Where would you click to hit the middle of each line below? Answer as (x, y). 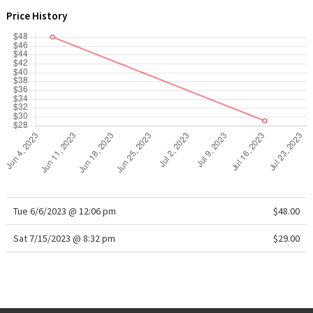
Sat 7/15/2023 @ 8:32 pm (64, 238)
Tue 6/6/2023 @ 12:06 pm (64, 211)
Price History (36, 16)
